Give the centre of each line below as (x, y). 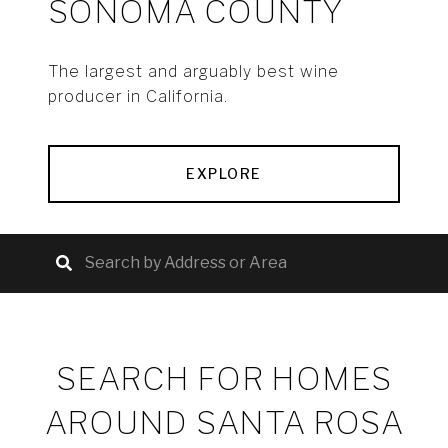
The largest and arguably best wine (193, 72)
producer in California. (138, 97)
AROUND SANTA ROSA (224, 423)
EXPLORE (224, 174)
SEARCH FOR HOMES (224, 379)
